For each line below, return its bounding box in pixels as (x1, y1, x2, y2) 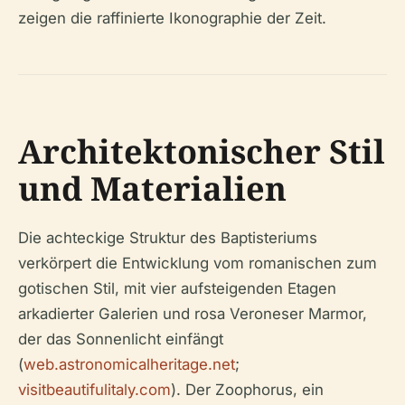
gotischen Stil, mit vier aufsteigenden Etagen (18, 279, 336, 298)
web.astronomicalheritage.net (24, 355, 235, 374)
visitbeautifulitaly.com (18, 381, 171, 400)
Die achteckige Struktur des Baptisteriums (18, 229, 317, 248)
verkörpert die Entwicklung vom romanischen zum (18, 254, 377, 273)
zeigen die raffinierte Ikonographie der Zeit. (18, 9, 326, 28)
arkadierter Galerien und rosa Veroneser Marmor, (18, 305, 367, 324)
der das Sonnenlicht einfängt (18, 330, 223, 349)
